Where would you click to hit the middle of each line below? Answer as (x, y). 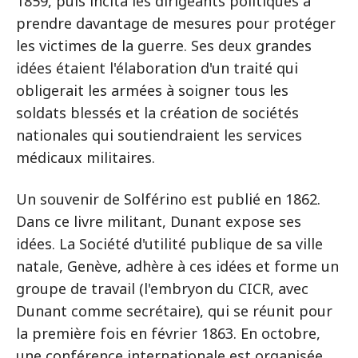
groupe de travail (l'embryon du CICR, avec (162, 288)
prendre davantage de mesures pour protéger (176, 23)
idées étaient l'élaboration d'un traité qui (157, 68)
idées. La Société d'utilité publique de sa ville (169, 244)
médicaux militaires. (86, 157)
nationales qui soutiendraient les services (159, 135)
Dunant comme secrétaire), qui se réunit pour (174, 311)
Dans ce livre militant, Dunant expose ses (159, 221)
